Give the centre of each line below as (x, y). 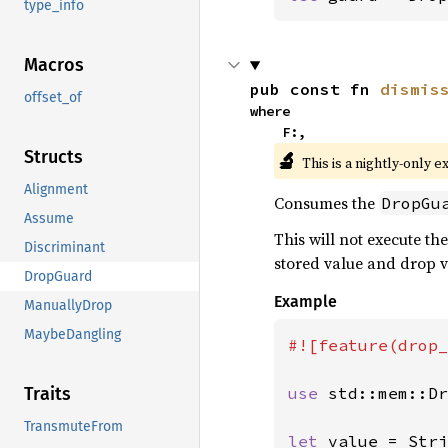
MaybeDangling (72, 335)
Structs (53, 157)
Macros (54, 65)
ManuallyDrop (68, 306)
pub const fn (314, 89)
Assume (49, 219)
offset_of (53, 98)
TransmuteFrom (73, 427)
